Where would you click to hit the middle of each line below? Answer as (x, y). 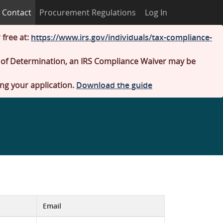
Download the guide (114, 85)
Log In (156, 12)
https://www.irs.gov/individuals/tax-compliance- (121, 37)
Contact (17, 12)
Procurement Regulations (88, 12)
